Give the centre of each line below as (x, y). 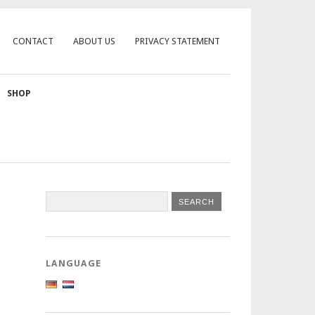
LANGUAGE (74, 263)
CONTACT (33, 41)
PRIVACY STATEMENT (178, 41)
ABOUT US (94, 41)
